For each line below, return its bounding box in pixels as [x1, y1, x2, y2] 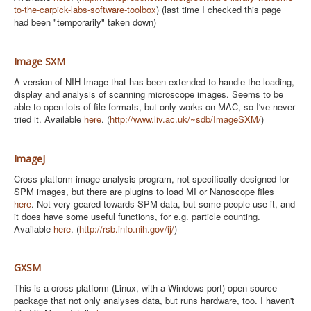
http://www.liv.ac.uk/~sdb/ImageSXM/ [110, 112, 261, 126]
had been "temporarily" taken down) [14, 15, 156, 28]
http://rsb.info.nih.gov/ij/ [79, 222, 174, 235]
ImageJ [14, 152, 45, 165]
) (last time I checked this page [156, 3, 281, 16]
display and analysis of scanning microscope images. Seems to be [14, 87, 283, 101]
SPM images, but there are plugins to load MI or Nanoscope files [14, 185, 274, 198]
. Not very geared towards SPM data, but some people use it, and [31, 197, 295, 210]
